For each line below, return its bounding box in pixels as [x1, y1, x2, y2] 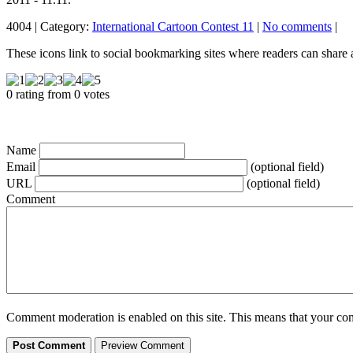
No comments [262, 20, 332, 34]
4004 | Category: [6, 20, 92, 34]
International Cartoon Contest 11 [92, 20, 254, 34]
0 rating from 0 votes [6, 87, 110, 102]
